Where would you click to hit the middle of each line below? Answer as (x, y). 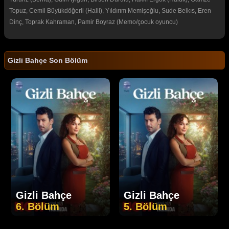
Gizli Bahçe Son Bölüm (48, 60)
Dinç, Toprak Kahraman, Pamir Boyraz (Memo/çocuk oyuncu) (94, 22)
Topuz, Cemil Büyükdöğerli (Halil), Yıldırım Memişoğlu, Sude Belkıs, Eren (110, 10)
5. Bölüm (145, 206)
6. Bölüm (38, 206)
